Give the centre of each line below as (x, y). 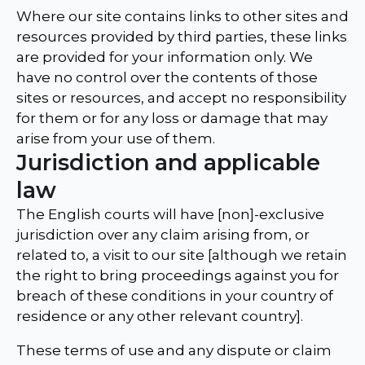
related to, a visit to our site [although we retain (182, 255)
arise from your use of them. (116, 139)
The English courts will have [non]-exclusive (170, 215)
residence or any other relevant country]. (160, 317)
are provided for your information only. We (165, 57)
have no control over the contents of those (167, 78)
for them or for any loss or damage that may (172, 119)
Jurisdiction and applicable (168, 163)
